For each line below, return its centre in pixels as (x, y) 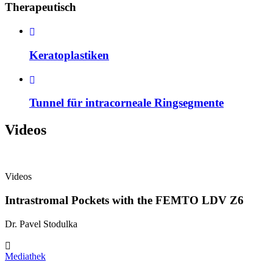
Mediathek (25, 256)
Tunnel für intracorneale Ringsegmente (126, 103)
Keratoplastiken (69, 55)
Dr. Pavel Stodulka (41, 224)
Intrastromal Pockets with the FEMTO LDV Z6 (124, 200)
